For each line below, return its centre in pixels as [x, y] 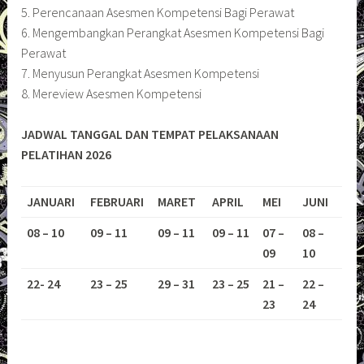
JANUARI [50, 201]
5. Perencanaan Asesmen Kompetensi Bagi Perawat [158, 12]
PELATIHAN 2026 [67, 155]
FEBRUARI [117, 201]
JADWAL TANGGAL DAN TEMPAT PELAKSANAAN [150, 134]
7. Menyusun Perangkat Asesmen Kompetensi [141, 73]
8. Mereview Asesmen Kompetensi [112, 93]
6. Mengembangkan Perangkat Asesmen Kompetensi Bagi [173, 32]
